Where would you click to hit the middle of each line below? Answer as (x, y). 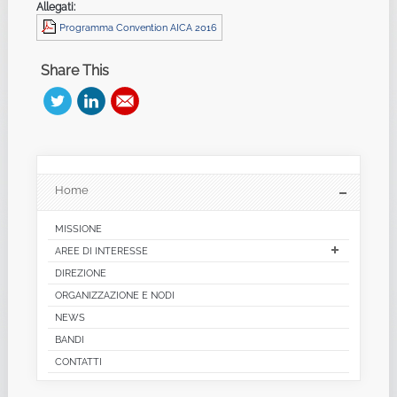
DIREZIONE (80, 273)
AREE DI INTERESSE (101, 251)
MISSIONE (78, 229)
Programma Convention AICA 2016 (138, 28)
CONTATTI (78, 362)
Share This (74, 71)
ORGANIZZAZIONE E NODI (114, 296)
